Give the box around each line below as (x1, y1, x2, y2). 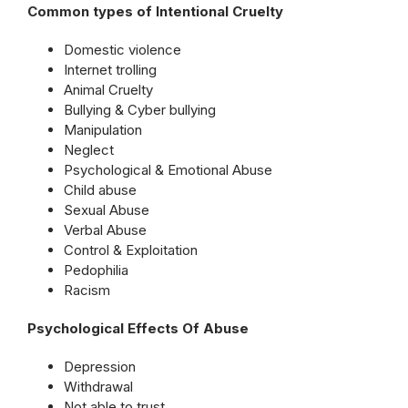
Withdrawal (64, 378, 133, 395)
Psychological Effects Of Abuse (27, 320, 249, 337)
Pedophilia (64, 261, 128, 279)
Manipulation (64, 121, 142, 138)
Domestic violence (64, 41, 181, 58)
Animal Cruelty (64, 81, 153, 98)
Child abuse (64, 181, 137, 199)
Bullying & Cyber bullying (64, 101, 216, 118)
